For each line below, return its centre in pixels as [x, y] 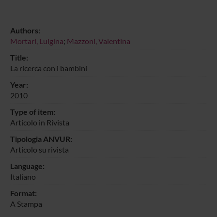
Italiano [23, 176]
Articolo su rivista [39, 149]
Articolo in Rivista [39, 122]
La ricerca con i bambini [48, 68]
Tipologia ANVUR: [41, 139]
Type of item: [32, 111]
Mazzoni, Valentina [98, 41]
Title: [19, 57]
